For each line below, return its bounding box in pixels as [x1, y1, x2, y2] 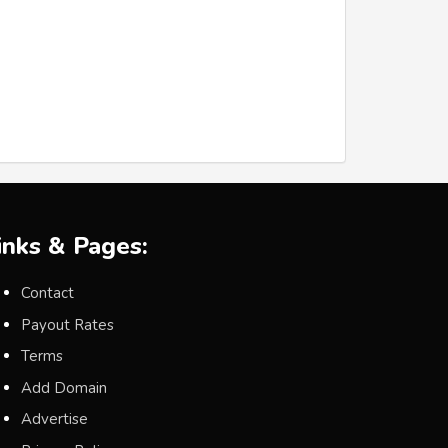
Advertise [21, 409, 88, 429]
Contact [21, 283, 74, 303]
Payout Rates [21, 314, 114, 335]
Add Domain [21, 377, 107, 398]
